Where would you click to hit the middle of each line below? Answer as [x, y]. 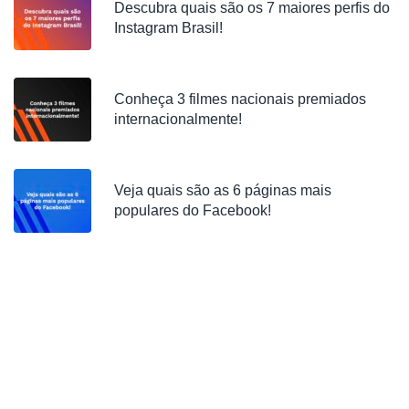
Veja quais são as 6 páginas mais [223, 190]
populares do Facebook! [193, 210]
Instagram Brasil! [168, 27]
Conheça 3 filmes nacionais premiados [240, 99]
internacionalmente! [178, 119]
